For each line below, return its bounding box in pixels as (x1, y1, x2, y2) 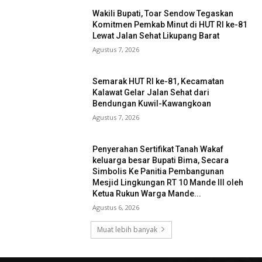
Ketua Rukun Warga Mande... (92, 188, 202, 198)
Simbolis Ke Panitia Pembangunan (92, 166, 225, 176)
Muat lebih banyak (96, 224, 157, 235)
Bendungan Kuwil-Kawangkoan (92, 98, 212, 108)
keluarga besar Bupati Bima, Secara (92, 155, 229, 165)
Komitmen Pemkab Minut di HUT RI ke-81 (92, 20, 248, 30)
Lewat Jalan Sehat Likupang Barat (92, 31, 220, 41)
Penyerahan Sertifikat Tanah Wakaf (92, 144, 224, 154)
